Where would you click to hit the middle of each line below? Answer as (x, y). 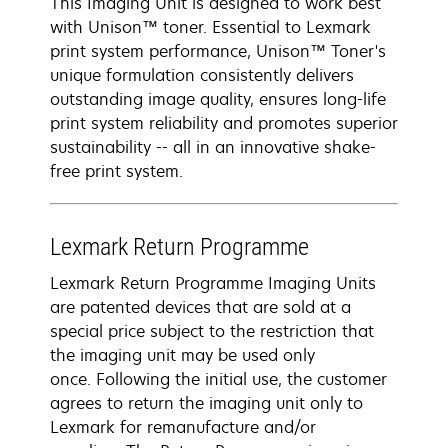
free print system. (116, 171)
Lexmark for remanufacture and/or (183, 427)
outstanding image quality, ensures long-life (218, 99)
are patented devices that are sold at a (200, 307)
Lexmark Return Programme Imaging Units (213, 283)
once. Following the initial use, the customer (218, 379)
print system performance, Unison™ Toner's (218, 51)
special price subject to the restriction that (212, 331)
